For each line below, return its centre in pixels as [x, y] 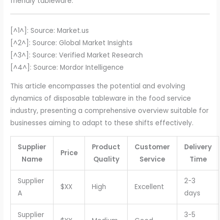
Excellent [149, 187]
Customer [152, 147]
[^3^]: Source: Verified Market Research [77, 55]
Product [106, 147]
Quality [106, 159]
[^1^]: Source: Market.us [50, 30]
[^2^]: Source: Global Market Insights [72, 43]
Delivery [198, 147]
